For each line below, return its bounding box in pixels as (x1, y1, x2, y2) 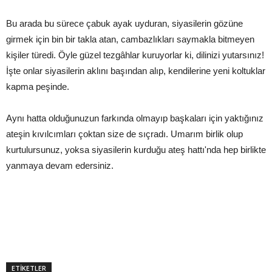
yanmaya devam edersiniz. (6, 160, 114, 171)
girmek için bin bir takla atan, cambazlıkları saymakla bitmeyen (6, 34, 254, 44)
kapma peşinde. (6, 81, 69, 92)
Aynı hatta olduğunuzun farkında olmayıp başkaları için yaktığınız (6, 113, 263, 123)
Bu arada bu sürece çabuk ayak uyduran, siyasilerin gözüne (6, 18, 243, 29)
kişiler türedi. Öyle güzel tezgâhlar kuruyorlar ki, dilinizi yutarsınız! (6, 50, 264, 60)
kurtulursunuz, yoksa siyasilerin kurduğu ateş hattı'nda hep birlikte (6, 144, 266, 155)
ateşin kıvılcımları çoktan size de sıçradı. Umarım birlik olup (6, 129, 243, 139)
